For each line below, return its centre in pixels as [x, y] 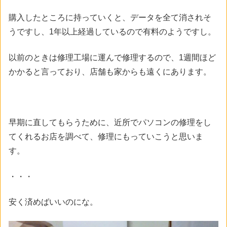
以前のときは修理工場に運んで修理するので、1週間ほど [112, 57]
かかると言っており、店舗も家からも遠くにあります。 [110, 71]
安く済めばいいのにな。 [53, 202]
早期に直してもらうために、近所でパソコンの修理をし [110, 123]
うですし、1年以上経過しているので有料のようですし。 [112, 32]
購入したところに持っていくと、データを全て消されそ [110, 18]
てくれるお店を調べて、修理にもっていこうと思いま [106, 137]
